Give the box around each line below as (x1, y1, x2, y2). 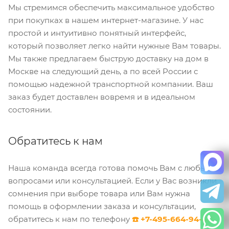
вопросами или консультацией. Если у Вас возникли (8, 176, 217, 186)
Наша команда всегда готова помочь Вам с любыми (8, 163, 218, 173)
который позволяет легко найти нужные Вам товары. (8, 41, 221, 51)
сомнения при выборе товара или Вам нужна (8, 189, 190, 199)
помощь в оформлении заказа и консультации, (8, 201, 196, 212)
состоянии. (8, 105, 52, 115)
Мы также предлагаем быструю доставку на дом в (8, 54, 209, 64)
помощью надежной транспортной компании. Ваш (8, 79, 213, 89)
